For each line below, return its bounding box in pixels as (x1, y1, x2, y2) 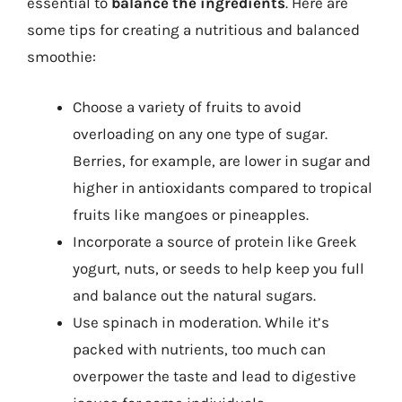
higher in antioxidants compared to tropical (73, 178, 372, 197)
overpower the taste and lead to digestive (73, 366, 356, 385)
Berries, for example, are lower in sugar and (73, 151, 371, 170)
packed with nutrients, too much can (73, 339, 326, 358)
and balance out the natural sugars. (73, 285, 316, 304)
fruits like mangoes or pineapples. (73, 205, 309, 223)
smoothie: (27, 48, 96, 66)
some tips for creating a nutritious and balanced (27, 21, 360, 39)
